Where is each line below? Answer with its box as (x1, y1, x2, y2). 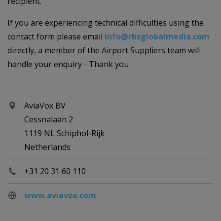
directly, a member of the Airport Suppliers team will (7, 44, 200, 56)
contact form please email (7, 31, 105, 42)
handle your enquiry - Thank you (7, 58, 129, 70)
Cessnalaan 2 (24, 113, 73, 125)
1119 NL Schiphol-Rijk (24, 127, 105, 139)
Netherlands (24, 141, 71, 152)
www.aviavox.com (24, 189, 96, 201)
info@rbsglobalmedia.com (105, 31, 210, 42)
